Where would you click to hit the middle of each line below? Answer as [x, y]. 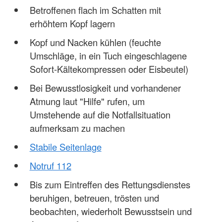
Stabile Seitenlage [65, 146]
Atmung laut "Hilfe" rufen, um [87, 101]
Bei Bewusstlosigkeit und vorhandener [105, 87]
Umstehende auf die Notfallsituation [100, 114]
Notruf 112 [50, 165]
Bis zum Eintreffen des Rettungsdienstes [110, 184]
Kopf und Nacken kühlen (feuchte [95, 42]
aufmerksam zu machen [77, 128]
